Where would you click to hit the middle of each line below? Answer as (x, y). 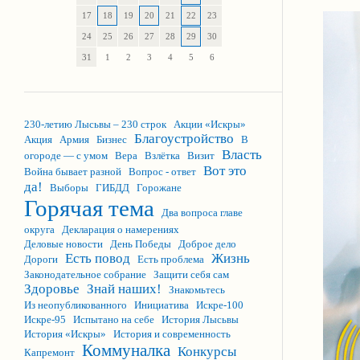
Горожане (159, 188)
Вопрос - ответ (162, 172)
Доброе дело (207, 244)
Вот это (225, 171)
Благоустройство (184, 139)
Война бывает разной (73, 172)
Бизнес (112, 139)
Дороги (41, 259)
